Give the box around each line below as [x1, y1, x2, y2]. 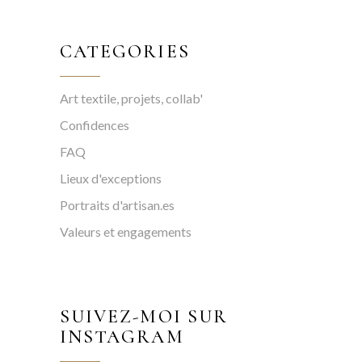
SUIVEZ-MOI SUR [60, 305, 228, 329]
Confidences [60, 117, 129, 133]
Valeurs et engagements [60, 224, 192, 240]
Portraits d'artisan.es [60, 197, 175, 213]
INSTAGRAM [60, 326, 184, 349]
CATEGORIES [60, 40, 190, 64]
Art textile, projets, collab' [60, 90, 203, 107]
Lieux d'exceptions [60, 170, 162, 187]
